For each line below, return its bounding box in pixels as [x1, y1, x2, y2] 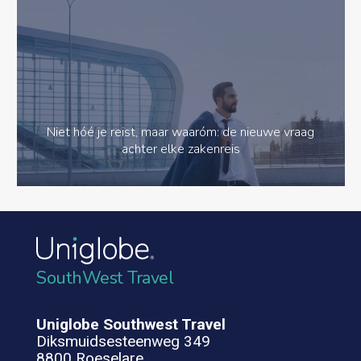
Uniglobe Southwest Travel [36, 314, 226, 334]
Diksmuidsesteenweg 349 [36, 331, 210, 351]
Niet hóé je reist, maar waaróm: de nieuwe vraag [47, 123, 314, 142]
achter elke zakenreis [121, 140, 240, 159]
